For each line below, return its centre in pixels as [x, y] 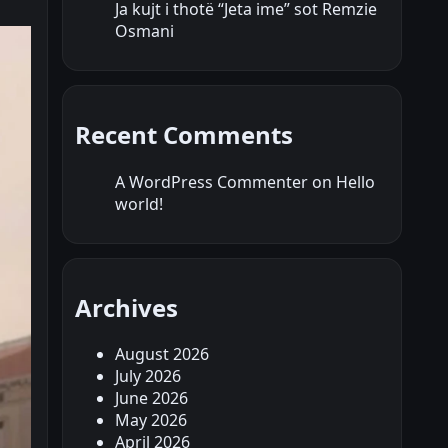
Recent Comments [184, 134]
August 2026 [162, 354]
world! [139, 203]
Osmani [144, 30]
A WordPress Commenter [211, 181]
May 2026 [151, 420]
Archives [126, 307]
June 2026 [151, 398]
